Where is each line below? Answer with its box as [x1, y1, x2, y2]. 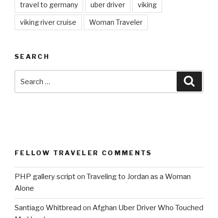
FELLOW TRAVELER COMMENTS [15, 149, 152, 157]
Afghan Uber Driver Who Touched [92, 203, 203, 213]
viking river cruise [20, 18, 76, 26]
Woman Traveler [89, 18, 143, 26]
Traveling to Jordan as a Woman [87, 172, 191, 182]
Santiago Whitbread [15, 203, 81, 213]
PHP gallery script [15, 172, 75, 182]
